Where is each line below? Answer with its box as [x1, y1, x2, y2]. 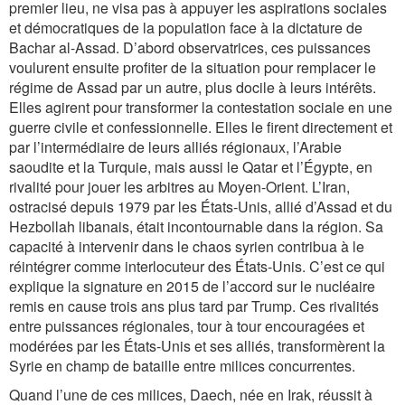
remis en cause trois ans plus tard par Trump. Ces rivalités [9, 296, 379, 316]
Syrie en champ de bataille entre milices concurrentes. [9, 355, 355, 376]
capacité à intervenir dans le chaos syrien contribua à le [9, 236, 364, 257]
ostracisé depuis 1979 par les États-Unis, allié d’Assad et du [9, 196, 392, 217]
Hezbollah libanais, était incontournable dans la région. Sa [9, 216, 383, 237]
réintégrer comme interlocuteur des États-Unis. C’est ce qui [9, 256, 385, 277]
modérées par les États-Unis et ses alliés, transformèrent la [9, 335, 385, 356]
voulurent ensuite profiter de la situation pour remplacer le [9, 57, 376, 78]
